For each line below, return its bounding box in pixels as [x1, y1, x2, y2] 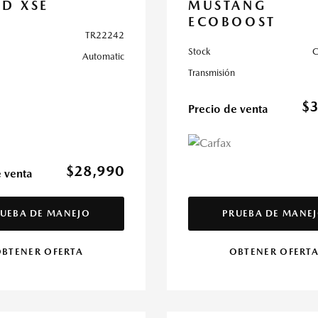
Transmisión [188, 67, 235, 78]
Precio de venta [188, 102, 268, 116]
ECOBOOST [188, 14, 276, 29]
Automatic [82, 51, 124, 62]
